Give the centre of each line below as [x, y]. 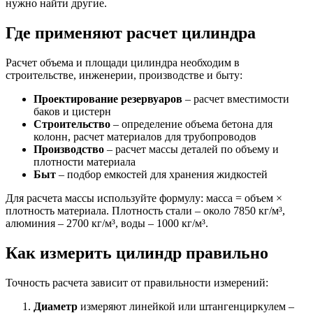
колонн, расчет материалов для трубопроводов [145, 136]
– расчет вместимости [236, 99]
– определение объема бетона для [191, 124]
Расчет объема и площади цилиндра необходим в [123, 62]
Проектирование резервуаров [108, 99]
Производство [69, 149]
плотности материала [85, 161]
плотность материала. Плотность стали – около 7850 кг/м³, [145, 210]
